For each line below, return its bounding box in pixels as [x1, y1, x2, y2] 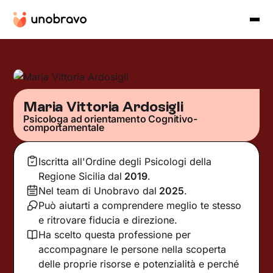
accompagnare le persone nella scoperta [38, 243, 227, 255]
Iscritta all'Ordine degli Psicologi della [38, 155, 212, 168]
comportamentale [23, 121, 104, 133]
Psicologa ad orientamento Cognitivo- [23, 112, 197, 125]
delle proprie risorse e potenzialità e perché [38, 257, 239, 270]
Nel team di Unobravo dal [38, 184, 157, 197]
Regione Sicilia [38, 169, 106, 182]
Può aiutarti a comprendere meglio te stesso [38, 199, 242, 211]
